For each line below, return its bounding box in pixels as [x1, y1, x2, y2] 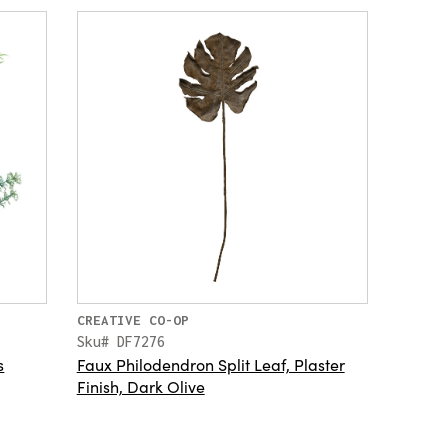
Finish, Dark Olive [76, 375, 205, 398]
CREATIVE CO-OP [76, 312, 189, 329]
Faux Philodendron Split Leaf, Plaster [76, 353, 345, 376]
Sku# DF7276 [76, 333, 165, 351]
